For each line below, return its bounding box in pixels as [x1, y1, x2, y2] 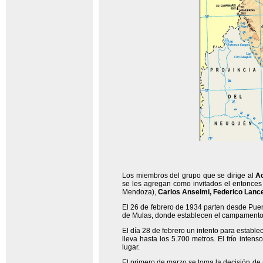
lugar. [122, 243, 140, 251]
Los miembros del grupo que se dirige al [122, 171, 256, 180]
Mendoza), [122, 188, 158, 196]
